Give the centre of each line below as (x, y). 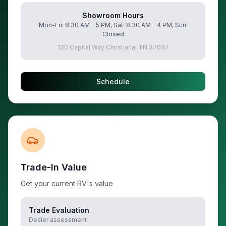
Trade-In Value (54, 167)
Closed (113, 34)
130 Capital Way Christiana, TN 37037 (113, 47)
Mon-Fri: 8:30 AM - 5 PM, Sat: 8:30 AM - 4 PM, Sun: (113, 25)
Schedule (113, 81)
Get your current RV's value (67, 183)
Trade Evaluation (59, 210)
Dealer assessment (58, 220)
